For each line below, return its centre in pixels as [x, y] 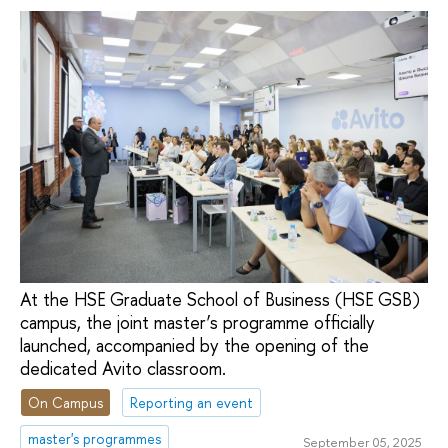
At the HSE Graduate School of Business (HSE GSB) [220, 299]
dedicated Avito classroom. [123, 368]
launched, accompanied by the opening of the [194, 345]
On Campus [66, 402]
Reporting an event [192, 402]
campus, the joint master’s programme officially [197, 322]
